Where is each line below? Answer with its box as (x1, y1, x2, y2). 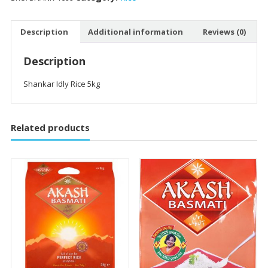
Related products (10, 121, 90, 134)
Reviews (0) (202, 26, 246, 37)
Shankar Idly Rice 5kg (23, 78, 100, 90)
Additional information (87, 26, 183, 37)
